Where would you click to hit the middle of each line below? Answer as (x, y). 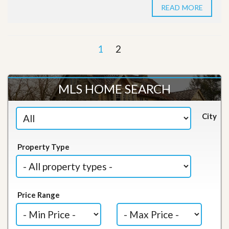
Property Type (44, 147)
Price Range (39, 195)
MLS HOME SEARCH (114, 89)
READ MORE (182, 7)
